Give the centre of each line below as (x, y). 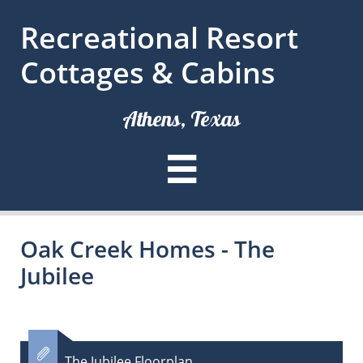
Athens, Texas (181, 119)
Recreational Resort (159, 38)
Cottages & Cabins (148, 73)
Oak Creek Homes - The (147, 249)
